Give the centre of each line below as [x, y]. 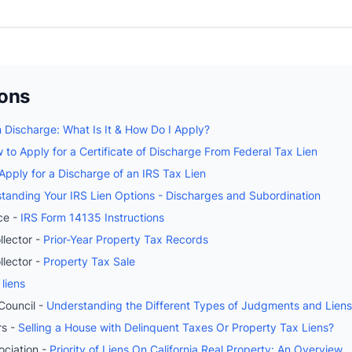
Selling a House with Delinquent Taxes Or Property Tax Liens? [176, 327]
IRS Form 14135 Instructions [92, 217]
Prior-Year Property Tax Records [126, 239]
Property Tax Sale [89, 261]
